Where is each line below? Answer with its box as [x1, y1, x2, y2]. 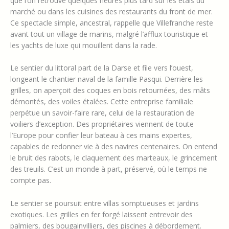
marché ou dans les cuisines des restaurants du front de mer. [10, 7, 213, 17]
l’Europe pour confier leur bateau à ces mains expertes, [10, 130, 192, 141]
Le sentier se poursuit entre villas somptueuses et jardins [10, 198, 199, 208]
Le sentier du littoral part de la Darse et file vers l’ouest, [10, 63, 193, 73]
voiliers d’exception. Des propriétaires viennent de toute [10, 119, 194, 129]
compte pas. [10, 175, 51, 186]
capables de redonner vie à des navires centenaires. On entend [10, 142, 217, 152]
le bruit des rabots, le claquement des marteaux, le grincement [10, 153, 217, 163]
